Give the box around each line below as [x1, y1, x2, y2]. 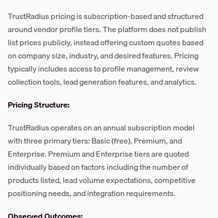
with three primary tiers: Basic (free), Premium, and [8, 134, 182, 147]
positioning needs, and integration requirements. [8, 187, 176, 200]
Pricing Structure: [8, 98, 70, 111]
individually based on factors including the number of [8, 161, 188, 174]
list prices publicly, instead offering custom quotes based [8, 36, 203, 49]
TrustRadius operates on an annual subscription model [8, 121, 195, 134]
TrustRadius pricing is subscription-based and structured [8, 10, 203, 23]
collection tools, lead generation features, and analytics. [8, 75, 197, 89]
